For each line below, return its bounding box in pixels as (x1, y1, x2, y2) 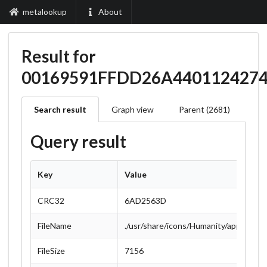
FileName (38, 221, 72, 231)
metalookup (22, 7, 67, 17)
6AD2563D (125, 195, 166, 206)
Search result (34, 104, 86, 114)
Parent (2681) (179, 104, 230, 114)
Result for (21, 46, 96, 66)
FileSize (38, 246, 65, 256)
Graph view (111, 104, 154, 114)
